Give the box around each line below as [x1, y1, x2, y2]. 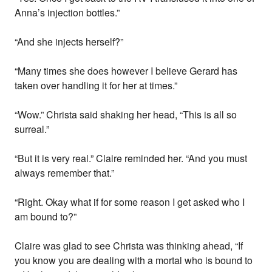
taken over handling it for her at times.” [15, 78, 178, 93]
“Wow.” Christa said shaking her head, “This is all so [15, 107, 237, 122]
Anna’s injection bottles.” [15, 5, 120, 20]
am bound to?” [15, 209, 77, 224]
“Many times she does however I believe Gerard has [15, 64, 238, 78]
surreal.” [15, 122, 50, 137]
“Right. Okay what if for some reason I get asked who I [15, 195, 245, 209]
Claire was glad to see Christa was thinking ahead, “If [15, 239, 243, 253]
